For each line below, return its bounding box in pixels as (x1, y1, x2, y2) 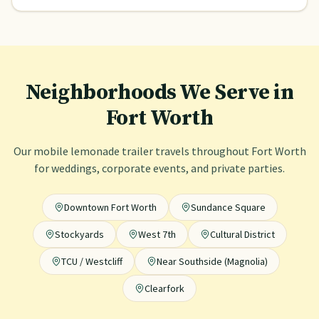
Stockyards (54, 228, 104, 241)
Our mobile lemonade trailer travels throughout (13, 144, 251, 158)
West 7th (137, 228, 176, 241)
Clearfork (145, 282, 184, 295)
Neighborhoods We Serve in (25, 79, 294, 106)
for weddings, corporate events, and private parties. (34, 161, 285, 175)
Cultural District (209, 228, 275, 241)
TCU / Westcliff (61, 255, 122, 268)
